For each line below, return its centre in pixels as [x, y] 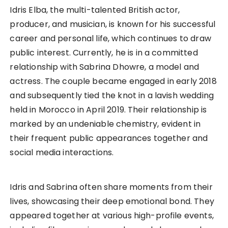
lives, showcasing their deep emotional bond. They [112, 202]
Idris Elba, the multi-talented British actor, [95, 10]
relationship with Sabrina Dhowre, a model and [105, 67]
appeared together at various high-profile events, [112, 216]
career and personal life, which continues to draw [110, 39]
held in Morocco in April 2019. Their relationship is [108, 110]
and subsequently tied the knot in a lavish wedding [112, 96]
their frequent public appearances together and [109, 138]
